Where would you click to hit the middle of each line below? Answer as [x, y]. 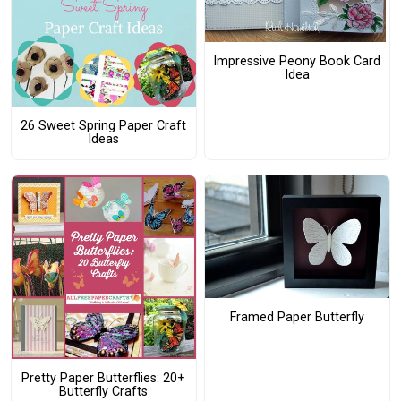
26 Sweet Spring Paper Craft [104, 126]
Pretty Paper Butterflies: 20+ [104, 379]
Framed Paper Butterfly [297, 318]
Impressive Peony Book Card [297, 62]
